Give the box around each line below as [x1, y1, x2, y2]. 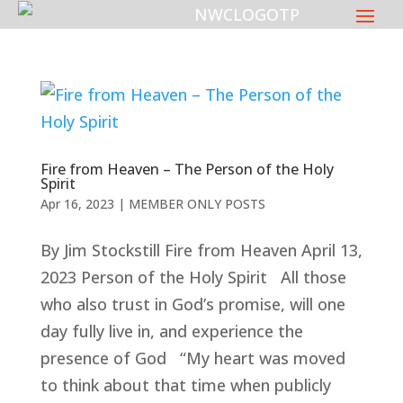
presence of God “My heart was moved [40, 347, 345, 369]
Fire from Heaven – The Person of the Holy [40, 159, 334, 179]
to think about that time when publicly [40, 374, 331, 396]
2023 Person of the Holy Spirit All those [40, 266, 346, 288]
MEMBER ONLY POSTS [128, 195, 265, 212]
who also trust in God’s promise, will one [40, 293, 345, 315]
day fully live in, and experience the [40, 320, 303, 342]
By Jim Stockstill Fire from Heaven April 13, [40, 239, 363, 261]
